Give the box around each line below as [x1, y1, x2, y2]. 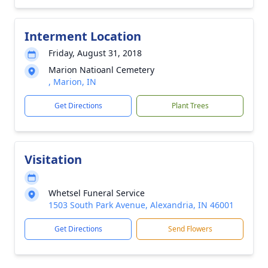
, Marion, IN [48, 76, 96, 87]
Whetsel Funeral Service [48, 187, 145, 199]
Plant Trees [171, 100, 209, 111]
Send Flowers [167, 224, 212, 234]
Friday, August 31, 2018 [48, 47, 142, 59]
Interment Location [25, 28, 141, 44]
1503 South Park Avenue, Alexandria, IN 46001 [48, 199, 234, 211]
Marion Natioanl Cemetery [48, 64, 154, 75]
